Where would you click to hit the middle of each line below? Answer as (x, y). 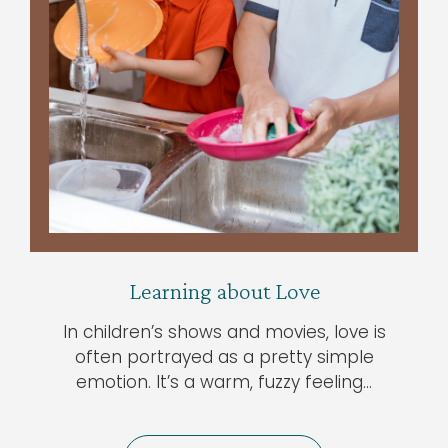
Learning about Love (224, 291)
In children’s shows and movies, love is (224, 332)
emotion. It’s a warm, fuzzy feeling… (224, 382)
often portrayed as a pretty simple (224, 357)
